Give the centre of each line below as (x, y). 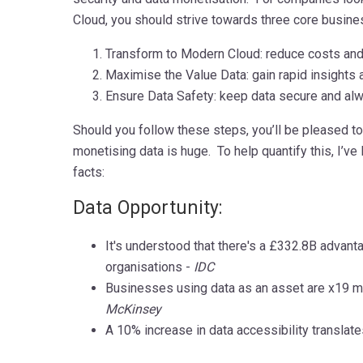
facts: (88, 172)
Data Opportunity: (147, 207)
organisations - (149, 267)
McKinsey (133, 309)
